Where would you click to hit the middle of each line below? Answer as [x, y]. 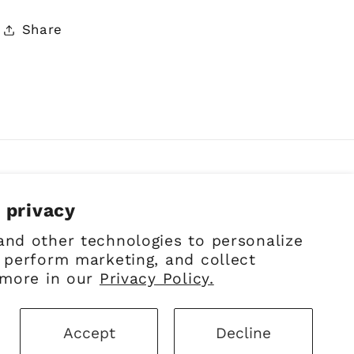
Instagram [278, 232]
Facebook [240, 232]
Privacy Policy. [156, 279]
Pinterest [311, 232]
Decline [244, 333]
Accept [89, 333]
